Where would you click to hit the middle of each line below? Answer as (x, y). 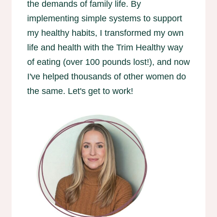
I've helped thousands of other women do (107, 77)
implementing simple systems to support (105, 19)
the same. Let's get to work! (80, 91)
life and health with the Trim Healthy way (105, 48)
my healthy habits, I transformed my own (105, 33)
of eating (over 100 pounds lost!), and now (108, 62)
